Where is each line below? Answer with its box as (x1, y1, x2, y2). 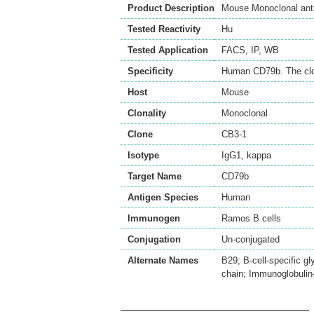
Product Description (128, 3, 214, 13)
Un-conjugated (221, 234, 280, 245)
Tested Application (128, 45, 208, 55)
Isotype (128, 150, 159, 161)
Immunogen (128, 213, 180, 224)
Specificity (128, 66, 173, 76)
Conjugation (128, 234, 181, 245)
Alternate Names (128, 255, 198, 266)
